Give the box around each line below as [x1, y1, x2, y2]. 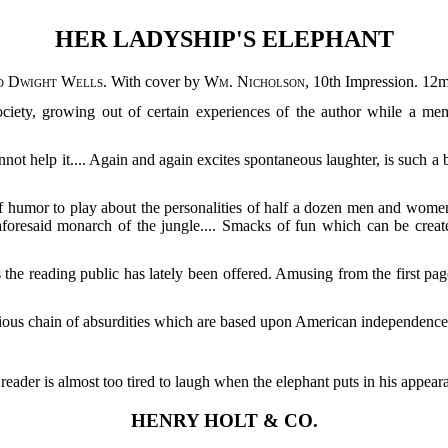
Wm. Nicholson [204, 72, 305, 90]
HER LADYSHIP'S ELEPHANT [54, 26, 394, 52]
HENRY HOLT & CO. [130, 409, 318, 431]
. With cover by [103, 72, 204, 90]
